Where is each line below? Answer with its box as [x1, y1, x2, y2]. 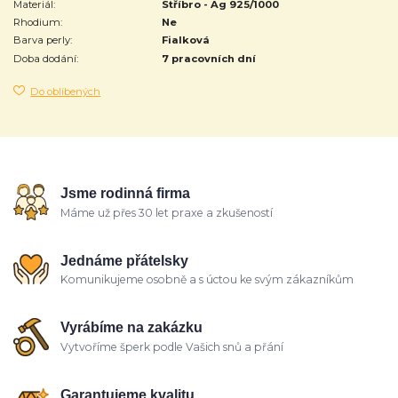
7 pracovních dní [162, 52, 257, 65]
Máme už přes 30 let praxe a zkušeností [60, 205, 274, 219]
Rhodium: [13, 16, 62, 29]
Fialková [162, 34, 211, 47]
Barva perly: [13, 34, 72, 47]
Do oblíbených [30, 84, 101, 98]
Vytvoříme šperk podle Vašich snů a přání [60, 339, 284, 354]
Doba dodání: [13, 52, 78, 65]
